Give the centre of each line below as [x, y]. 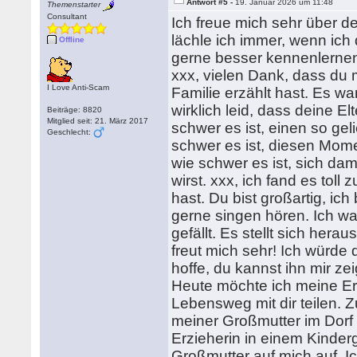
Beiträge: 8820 [75, 110]
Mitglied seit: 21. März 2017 [98, 121]
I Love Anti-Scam [78, 87]
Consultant [67, 16]
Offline [72, 39]
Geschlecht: [71, 132]
